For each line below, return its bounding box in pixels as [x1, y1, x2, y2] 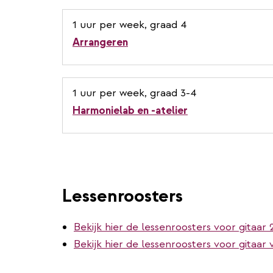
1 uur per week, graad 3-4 [73, 85, 196, 100]
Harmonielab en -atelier [73, 103, 188, 118]
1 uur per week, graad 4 [73, 17, 186, 32]
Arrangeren [73, 35, 128, 49]
